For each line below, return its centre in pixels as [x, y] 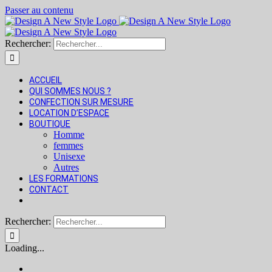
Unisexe [69, 156]
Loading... [25, 248]
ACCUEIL [46, 80]
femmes [68, 145]
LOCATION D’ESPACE [69, 113]
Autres [66, 167]
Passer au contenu [39, 10]
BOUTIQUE [50, 124]
